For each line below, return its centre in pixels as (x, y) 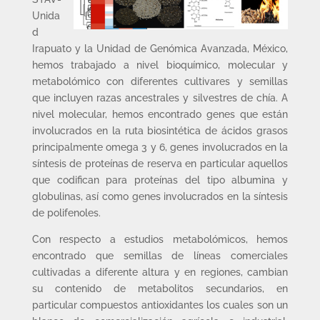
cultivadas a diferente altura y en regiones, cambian (160, 272)
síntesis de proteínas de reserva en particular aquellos (160, 164)
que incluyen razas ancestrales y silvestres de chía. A (160, 98)
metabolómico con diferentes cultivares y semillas (160, 81)
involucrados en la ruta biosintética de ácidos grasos (160, 131)
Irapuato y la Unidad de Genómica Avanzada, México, (160, 49)
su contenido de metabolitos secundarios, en (160, 289)
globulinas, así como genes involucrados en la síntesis (160, 196)
